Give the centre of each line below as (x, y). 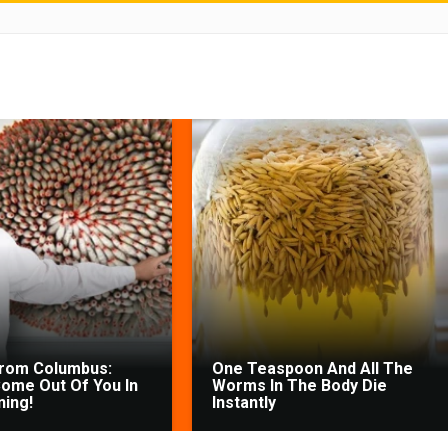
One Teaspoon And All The (312, 368)
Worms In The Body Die (299, 385)
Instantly (243, 402)
